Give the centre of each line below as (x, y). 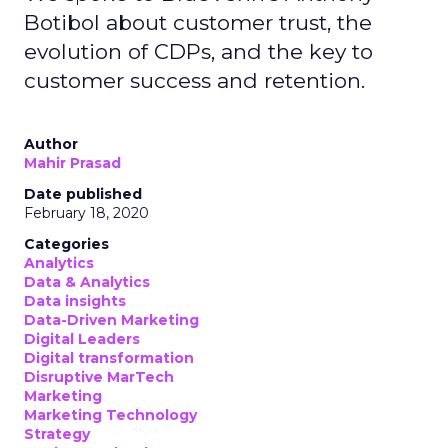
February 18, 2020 (86, 213)
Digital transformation (109, 358)
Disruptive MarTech (99, 377)
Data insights (75, 301)
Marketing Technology (110, 415)
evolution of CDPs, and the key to (198, 51)
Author (51, 144)
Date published (83, 194)
